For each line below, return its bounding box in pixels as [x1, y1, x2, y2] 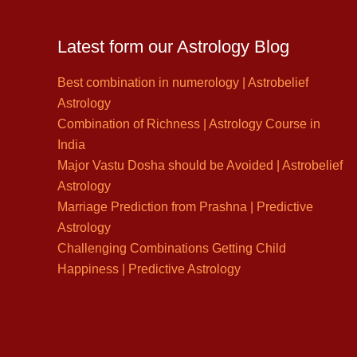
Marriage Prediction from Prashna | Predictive [57, 199, 313, 214]
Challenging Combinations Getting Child [57, 241, 286, 255]
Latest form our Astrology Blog [57, 37, 289, 57]
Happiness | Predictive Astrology [57, 261, 241, 276]
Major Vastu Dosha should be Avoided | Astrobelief [57, 158, 343, 172]
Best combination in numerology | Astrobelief [57, 75, 308, 89]
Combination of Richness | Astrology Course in [57, 116, 320, 131]
